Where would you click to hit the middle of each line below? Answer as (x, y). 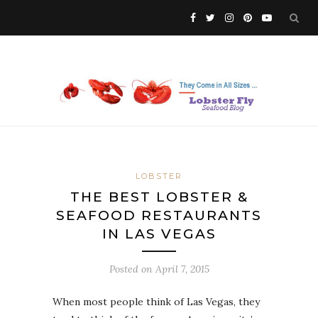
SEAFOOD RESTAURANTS (159, 215)
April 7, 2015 (182, 269)
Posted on (132, 269)
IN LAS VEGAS (159, 234)
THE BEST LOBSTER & (159, 197)
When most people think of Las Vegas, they (156, 302)
